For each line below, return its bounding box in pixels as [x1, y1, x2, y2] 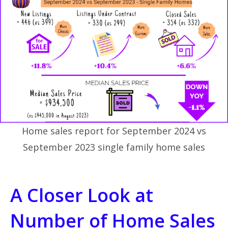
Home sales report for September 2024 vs [22, 124, 206, 137]
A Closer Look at [10, 182, 153, 208]
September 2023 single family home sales [23, 140, 205, 153]
